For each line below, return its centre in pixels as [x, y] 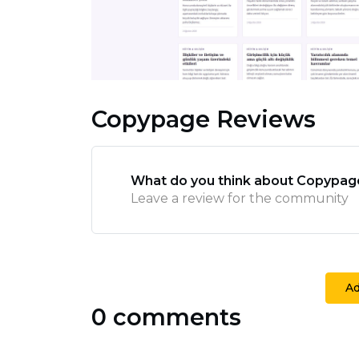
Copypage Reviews [204, 119]
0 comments [166, 317]
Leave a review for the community [240, 198]
